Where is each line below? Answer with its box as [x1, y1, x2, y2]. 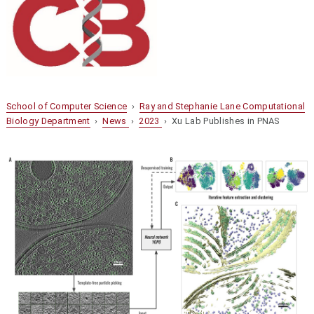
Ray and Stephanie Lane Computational [139, 100, 306, 111]
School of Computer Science [6, 100, 128, 111]
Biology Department [6, 115, 90, 126]
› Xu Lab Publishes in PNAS [161, 115, 280, 126]
